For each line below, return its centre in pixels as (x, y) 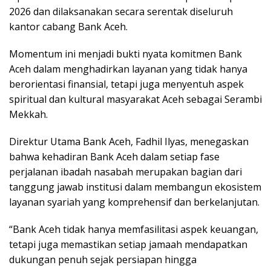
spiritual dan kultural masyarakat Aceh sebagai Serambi (135, 100)
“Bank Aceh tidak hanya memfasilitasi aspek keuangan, (134, 230)
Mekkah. (28, 115)
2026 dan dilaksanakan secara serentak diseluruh (121, 12)
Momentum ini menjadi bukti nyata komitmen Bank (126, 54)
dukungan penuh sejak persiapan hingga (103, 260)
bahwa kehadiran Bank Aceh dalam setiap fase (114, 157)
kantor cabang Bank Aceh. (68, 27)
